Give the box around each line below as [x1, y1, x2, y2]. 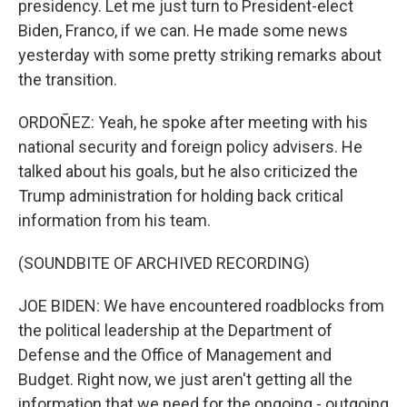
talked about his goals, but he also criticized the [18, 162, 358, 181]
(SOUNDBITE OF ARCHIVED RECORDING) [18, 253, 310, 273]
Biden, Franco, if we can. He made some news [18, 21, 348, 40]
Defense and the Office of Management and [18, 345, 332, 364]
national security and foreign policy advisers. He [18, 137, 362, 156]
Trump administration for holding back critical [18, 186, 343, 205]
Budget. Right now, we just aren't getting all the [18, 370, 352, 389]
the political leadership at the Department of [18, 321, 333, 340]
